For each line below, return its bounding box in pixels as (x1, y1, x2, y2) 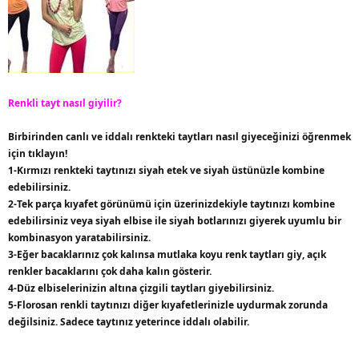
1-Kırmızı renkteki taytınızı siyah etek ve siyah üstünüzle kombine (8, 163, 325, 177)
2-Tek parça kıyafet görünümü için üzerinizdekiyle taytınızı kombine (8, 197, 335, 211)
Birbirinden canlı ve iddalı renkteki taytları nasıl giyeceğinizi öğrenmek (8, 130, 351, 143)
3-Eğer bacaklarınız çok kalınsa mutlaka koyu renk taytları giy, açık (8, 248, 326, 261)
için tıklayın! (8, 147, 67, 160)
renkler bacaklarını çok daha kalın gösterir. (8, 264, 212, 278)
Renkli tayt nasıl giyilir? (8, 96, 122, 110)
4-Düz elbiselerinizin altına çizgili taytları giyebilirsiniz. (8, 281, 274, 295)
